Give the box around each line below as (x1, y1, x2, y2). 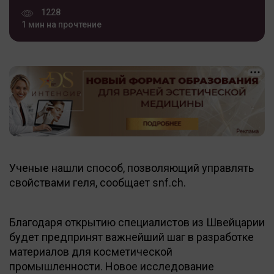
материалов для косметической (9, 245, 172, 258)
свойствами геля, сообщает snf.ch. (9, 176, 186, 189)
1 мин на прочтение (21, 19, 102, 29)
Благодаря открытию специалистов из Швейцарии (9, 215, 265, 229)
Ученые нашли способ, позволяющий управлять (9, 161, 254, 174)
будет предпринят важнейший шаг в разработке (9, 230, 254, 243)
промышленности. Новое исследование (9, 259, 214, 273)
